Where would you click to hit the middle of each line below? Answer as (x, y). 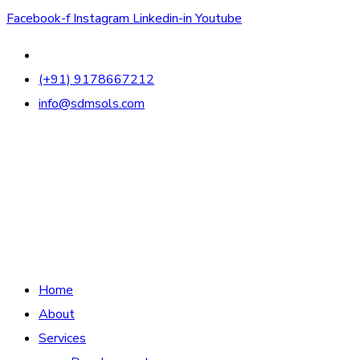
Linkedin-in (162, 18)
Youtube (219, 18)
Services (62, 338)
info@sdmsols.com (92, 104)
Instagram (101, 18)
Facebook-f (38, 18)
